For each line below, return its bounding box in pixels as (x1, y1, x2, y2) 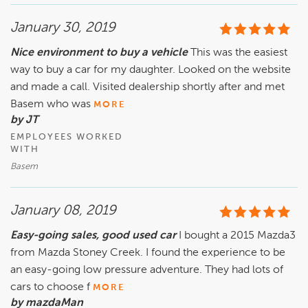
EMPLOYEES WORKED (10, 133, 123, 142)
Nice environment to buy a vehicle (10, 47, 188, 59)
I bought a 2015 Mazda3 (179, 230, 296, 242)
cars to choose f (10, 282, 90, 294)
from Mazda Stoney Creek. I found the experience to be (10, 247, 285, 259)
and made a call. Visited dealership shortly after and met (10, 82, 285, 93)
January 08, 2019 (10, 204, 116, 219)
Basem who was (10, 99, 93, 111)
